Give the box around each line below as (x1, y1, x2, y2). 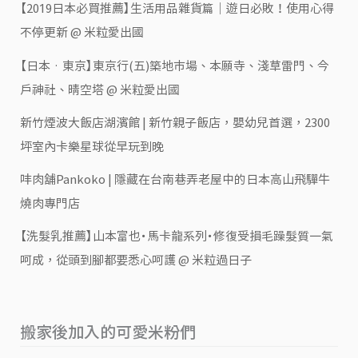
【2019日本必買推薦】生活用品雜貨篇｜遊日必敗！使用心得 (20, 2, 335, 15)
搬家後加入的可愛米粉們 (20, 323, 197, 340)
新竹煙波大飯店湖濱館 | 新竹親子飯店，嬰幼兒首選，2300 (20, 116, 331, 129)
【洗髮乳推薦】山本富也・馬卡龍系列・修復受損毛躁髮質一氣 (20, 230, 334, 243)
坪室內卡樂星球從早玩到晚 (20, 140, 165, 153)
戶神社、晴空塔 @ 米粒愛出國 (20, 83, 181, 96)
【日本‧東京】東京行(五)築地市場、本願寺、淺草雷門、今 (20, 59, 330, 72)
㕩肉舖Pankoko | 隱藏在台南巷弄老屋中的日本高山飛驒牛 (20, 173, 331, 185)
